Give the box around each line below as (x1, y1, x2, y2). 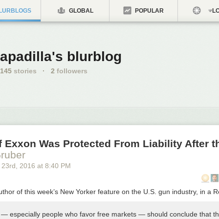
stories (12, 67, 37, 75)
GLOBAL (67, 7, 93, 14)
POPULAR (133, 7, 164, 14)
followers (55, 67, 88, 75)
